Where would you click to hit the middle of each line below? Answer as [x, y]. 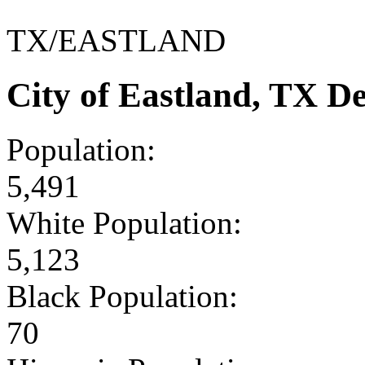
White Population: [124, 222]
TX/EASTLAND [116, 40]
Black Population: [122, 296]
